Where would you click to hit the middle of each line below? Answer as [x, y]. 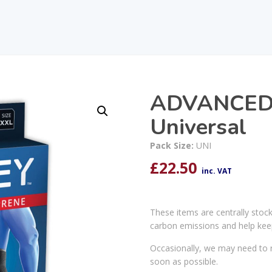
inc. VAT [216, 171]
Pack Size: [173, 145]
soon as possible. [184, 261]
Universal [198, 127]
